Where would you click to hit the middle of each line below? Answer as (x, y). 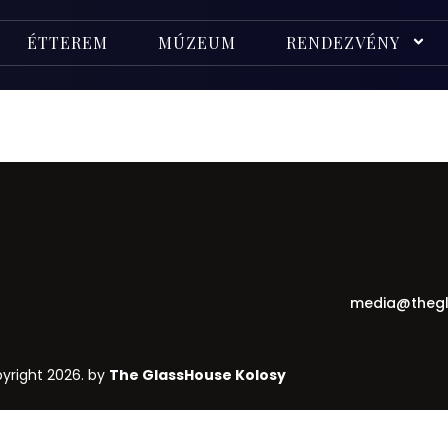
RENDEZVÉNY (343, 42)
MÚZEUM (197, 42)
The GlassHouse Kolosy (197, 375)
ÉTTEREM (68, 42)
